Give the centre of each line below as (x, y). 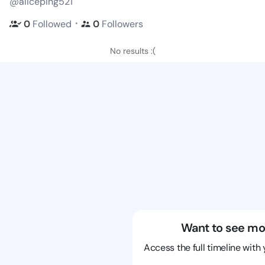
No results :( (132, 51)
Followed (52, 24)
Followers (122, 24)
